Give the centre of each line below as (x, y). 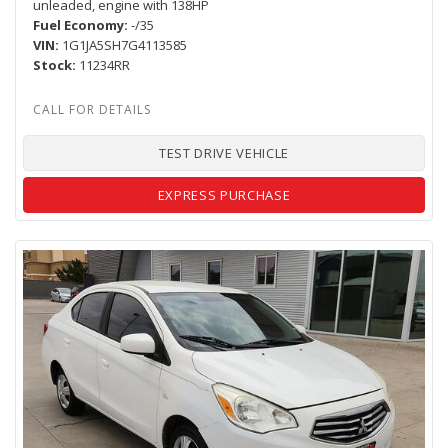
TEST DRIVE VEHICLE (224, 153)
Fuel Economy (78, 25)
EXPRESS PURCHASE (224, 195)
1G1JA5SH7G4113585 (124, 45)
